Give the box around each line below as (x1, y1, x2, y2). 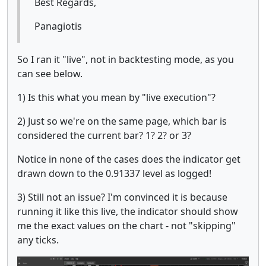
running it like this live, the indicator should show (17, 204, 238, 218)
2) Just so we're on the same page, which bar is (17, 114, 227, 128)
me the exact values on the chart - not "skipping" (17, 218, 236, 232)
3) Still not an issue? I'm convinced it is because (17, 190, 227, 204)
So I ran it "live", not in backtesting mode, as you (17, 52, 234, 66)
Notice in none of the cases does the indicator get (17, 152, 240, 166)
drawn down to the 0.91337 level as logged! (17, 166, 211, 180)
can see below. (17, 66, 83, 80)
